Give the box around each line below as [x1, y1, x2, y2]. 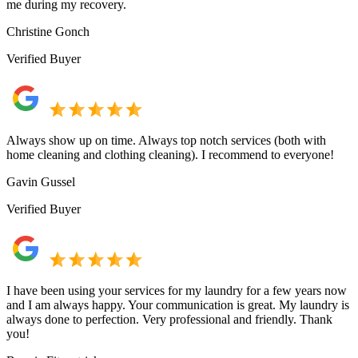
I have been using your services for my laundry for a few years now [6, 283, 347, 297]
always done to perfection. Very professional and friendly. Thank [6, 312, 332, 326]
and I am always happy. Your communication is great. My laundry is [6, 297, 349, 312]
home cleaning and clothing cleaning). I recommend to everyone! [6, 147, 334, 161]
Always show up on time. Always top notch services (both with [6, 133, 326, 147]
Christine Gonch [6, 24, 89, 38]
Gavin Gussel [6, 174, 75, 189]
